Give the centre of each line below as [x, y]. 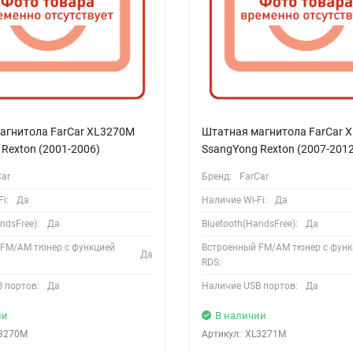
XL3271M [265, 334]
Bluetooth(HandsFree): [249, 223]
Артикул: [221, 334]
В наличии [240, 315]
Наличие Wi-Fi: [234, 200]
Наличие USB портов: [249, 286]
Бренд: [216, 176]
